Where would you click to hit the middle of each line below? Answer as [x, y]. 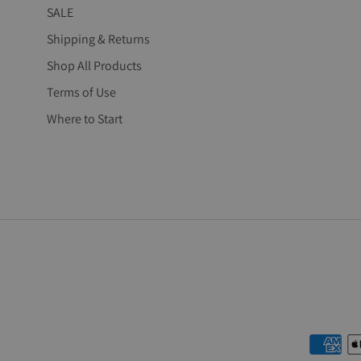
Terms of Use [82, 93]
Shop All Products [95, 66]
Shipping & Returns [99, 39]
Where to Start [85, 119]
